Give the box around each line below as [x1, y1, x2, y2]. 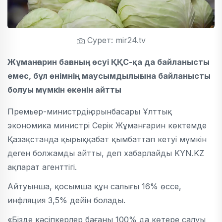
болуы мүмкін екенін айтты [7, 85, 121, 95]
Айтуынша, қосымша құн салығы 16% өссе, [7, 181, 181, 191]
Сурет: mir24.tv [84, 35, 146, 45]
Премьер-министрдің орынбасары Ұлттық [7, 107, 172, 116]
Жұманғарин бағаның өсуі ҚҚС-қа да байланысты [7, 57, 210, 67]
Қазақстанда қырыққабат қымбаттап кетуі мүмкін [7, 134, 207, 144]
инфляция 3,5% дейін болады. [7, 195, 125, 205]
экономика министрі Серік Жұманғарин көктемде [7, 120, 207, 130]
